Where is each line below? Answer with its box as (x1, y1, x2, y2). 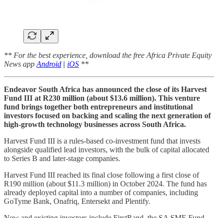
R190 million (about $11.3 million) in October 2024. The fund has (4, 179, 207, 188)
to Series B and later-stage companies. (4, 154, 120, 163)
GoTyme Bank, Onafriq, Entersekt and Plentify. (4, 197, 150, 205)
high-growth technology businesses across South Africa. (4, 120, 186, 128)
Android (36, 59, 61, 68)
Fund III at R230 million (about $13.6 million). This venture (4, 93, 200, 102)
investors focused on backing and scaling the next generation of (4, 111, 211, 120)
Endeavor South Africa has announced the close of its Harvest (4, 85, 207, 93)
